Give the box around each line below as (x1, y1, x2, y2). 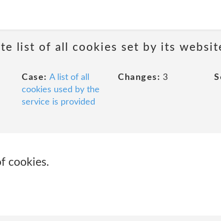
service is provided (22, 98, 95, 107)
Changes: (118, 73, 160, 82)
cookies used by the (22, 85, 100, 94)
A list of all (49, 73, 89, 82)
